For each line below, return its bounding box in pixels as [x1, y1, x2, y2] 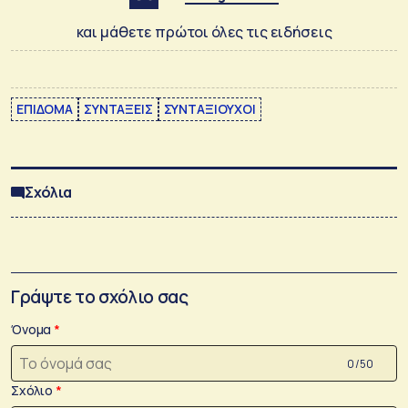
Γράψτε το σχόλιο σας [11, 284, 189, 309]
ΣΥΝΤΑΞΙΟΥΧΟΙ [163, 100, 256, 118]
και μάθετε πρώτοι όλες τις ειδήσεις [76, 22, 332, 43]
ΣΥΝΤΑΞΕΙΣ [83, 100, 153, 118]
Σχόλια [25, 182, 73, 203]
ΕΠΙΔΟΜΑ [16, 100, 73, 118]
